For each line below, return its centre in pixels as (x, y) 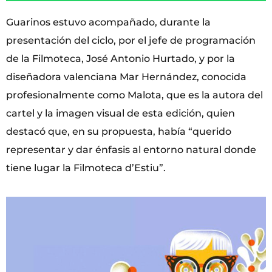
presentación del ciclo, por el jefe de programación (131, 40)
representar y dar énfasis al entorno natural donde (131, 149)
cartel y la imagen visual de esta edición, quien (121, 113)
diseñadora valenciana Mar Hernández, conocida (126, 76)
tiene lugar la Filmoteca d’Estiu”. (86, 168)
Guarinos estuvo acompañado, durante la (108, 22)
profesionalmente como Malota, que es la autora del (134, 95)
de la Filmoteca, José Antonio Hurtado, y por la (121, 58)
